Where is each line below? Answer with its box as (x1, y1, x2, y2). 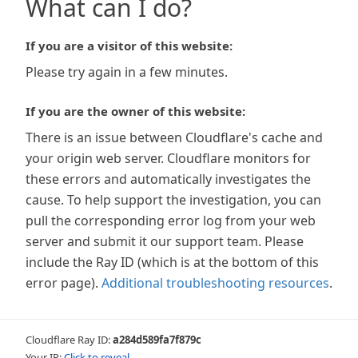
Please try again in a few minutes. (26, 63, 228, 81)
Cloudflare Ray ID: (26, 332, 113, 347)
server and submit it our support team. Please (26, 233, 304, 250)
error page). (26, 274, 98, 292)
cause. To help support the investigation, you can (26, 191, 321, 209)
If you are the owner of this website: (26, 103, 245, 119)
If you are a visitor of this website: (26, 38, 233, 54)
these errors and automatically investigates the (26, 170, 311, 188)
